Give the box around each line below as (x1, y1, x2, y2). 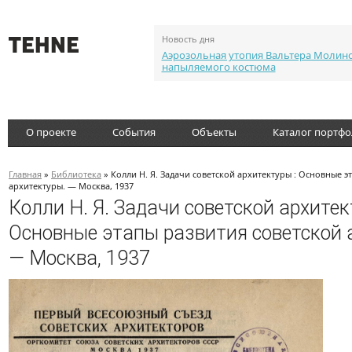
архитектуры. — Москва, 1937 (9, 180, 134, 192)
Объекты (192, 125, 236, 139)
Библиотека (51, 168, 101, 180)
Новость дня (161, 33, 214, 45)
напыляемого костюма (161, 60, 276, 74)
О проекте (26, 125, 76, 139)
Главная (9, 168, 42, 180)
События (112, 125, 156, 139)
